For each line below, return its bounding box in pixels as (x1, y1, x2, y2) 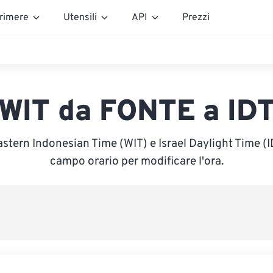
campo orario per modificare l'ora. (49, 154, 224, 169)
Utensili (63, 11, 97, 24)
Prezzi (182, 11, 210, 24)
